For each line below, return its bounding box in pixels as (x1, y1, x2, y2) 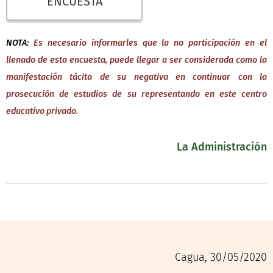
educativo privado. (6, 106, 78, 116)
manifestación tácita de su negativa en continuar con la (6, 72, 267, 82)
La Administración (177, 140, 267, 154)
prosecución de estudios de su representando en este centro (6, 89, 267, 99)
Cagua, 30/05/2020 (175, 250, 267, 264)
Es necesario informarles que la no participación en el (33, 38, 268, 48)
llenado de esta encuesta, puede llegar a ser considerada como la (6, 55, 267, 65)
